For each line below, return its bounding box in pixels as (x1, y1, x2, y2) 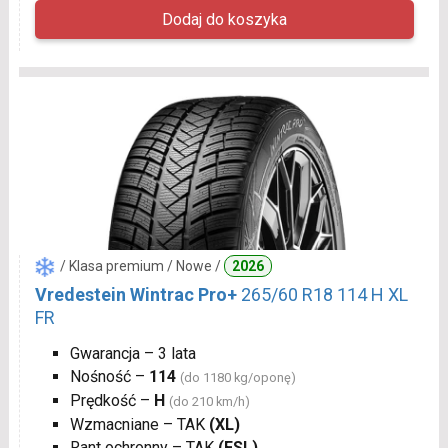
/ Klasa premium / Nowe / (59, 257, 224, 274)
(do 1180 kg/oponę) (179, 369, 296, 385)
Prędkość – (69, 390, 154, 410)
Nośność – (69, 366, 149, 386)
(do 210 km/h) (168, 393, 250, 409)
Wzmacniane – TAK (69, 414, 209, 434)
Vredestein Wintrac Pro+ (34, 283, 237, 305)
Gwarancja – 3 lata (69, 343, 196, 363)
